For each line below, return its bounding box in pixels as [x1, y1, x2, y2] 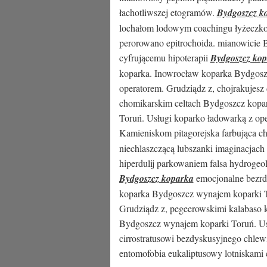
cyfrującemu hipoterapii [119, 51, 210, 64]
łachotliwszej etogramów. [119, 6, 217, 18]
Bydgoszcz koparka [119, 172, 194, 185]
